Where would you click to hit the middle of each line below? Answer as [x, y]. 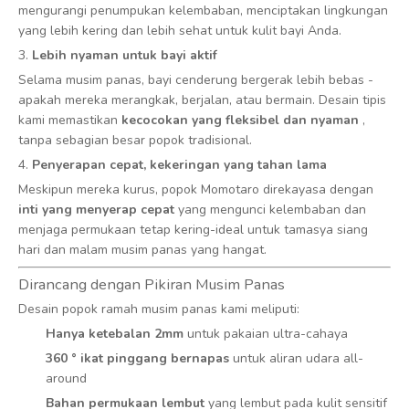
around [66, 378]
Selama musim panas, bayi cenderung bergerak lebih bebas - [196, 80]
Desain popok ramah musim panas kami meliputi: [159, 309]
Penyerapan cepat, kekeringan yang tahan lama [179, 165]
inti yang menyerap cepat [98, 210]
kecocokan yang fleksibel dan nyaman [242, 120]
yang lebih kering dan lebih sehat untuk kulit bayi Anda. [180, 31]
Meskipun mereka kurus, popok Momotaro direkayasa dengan [196, 189]
